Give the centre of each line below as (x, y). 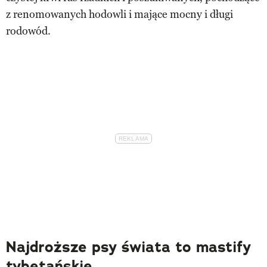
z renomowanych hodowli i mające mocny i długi (119, 14)
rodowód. (28, 31)
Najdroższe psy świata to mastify (128, 247)
